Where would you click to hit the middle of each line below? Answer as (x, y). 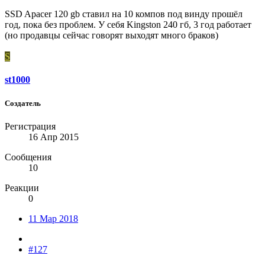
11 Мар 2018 (53, 218)
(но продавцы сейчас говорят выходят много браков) (112, 35)
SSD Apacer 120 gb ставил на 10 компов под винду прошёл (124, 14)
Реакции (22, 188)
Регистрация (30, 126)
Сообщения (28, 157)
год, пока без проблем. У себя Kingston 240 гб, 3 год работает (128, 25)
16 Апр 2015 (54, 137)
